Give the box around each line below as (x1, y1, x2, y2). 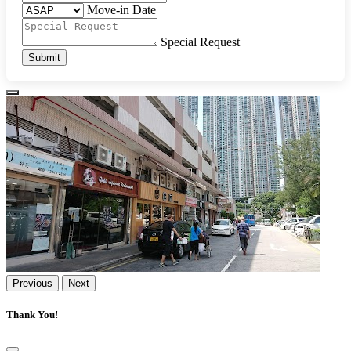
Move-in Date (87, 2, 156, 16)
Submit (28, 51, 60, 63)
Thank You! (6, 309, 58, 321)
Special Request (161, 34, 240, 49)
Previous (13, 277, 52, 289)
